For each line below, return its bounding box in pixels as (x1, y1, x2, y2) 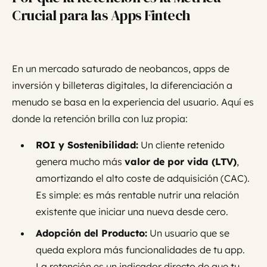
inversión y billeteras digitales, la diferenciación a (12, 79, 232, 92)
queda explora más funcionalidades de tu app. (36, 244, 245, 256)
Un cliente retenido (138, 139, 225, 151)
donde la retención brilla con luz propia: (12, 113, 188, 125)
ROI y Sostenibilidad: (36, 139, 138, 151)
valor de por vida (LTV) (125, 156, 237, 168)
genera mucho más (36, 156, 125, 168)
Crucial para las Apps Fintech (12, 5, 191, 26)
